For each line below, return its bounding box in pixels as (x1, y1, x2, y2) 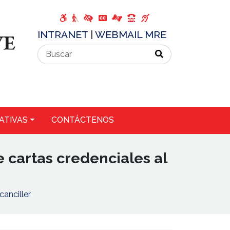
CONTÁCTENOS (51, 115, 114, 125)
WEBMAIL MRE (95, 29, 166, 40)
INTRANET (37, 29, 90, 40)
